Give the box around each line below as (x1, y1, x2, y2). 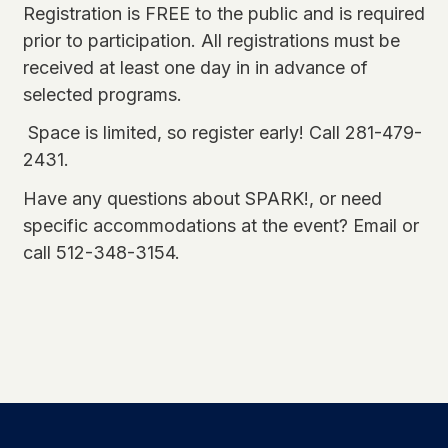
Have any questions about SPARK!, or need (22, 187, 382, 209)
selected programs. (22, 83, 182, 105)
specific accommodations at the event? (22, 214, 353, 236)
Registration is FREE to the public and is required (22, 2, 425, 24)
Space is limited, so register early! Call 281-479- (22, 122, 422, 144)
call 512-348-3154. (22, 241, 180, 263)
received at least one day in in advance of (22, 56, 368, 78)
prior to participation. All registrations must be (22, 29, 400, 51)
